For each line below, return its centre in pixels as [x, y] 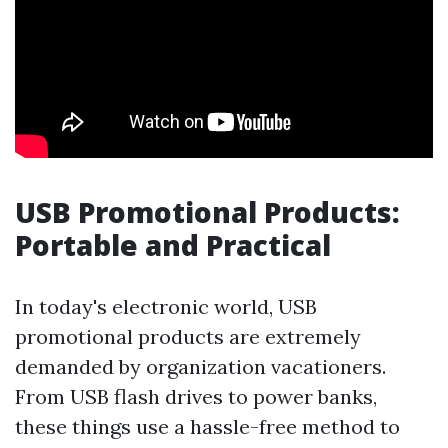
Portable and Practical [173, 245]
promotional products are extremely [188, 337]
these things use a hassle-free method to [207, 427]
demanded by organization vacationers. [200, 367]
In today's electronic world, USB [166, 307]
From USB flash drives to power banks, [196, 397]
